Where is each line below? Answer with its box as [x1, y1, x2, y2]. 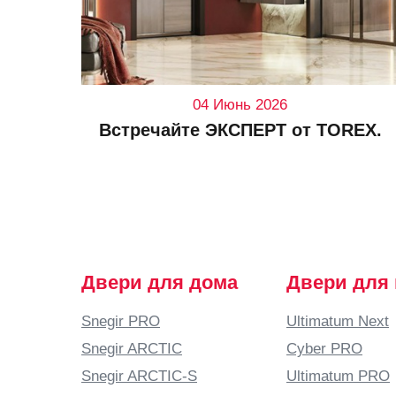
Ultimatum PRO [286, 367, 390, 385]
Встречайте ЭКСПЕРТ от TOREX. [99, 119, 382, 140]
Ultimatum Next [286, 312, 389, 330]
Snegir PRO [81, 312, 160, 330]
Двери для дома [81, 271, 238, 293]
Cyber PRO [286, 339, 362, 357]
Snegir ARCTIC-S [81, 367, 197, 385]
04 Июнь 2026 [193, 95, 288, 113]
